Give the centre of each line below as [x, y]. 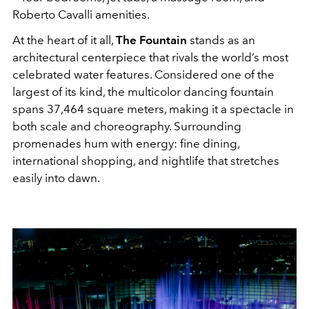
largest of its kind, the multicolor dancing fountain [143, 92]
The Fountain [153, 40]
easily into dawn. [56, 178]
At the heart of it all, [64, 40]
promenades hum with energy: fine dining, [126, 144]
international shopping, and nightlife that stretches [146, 161]
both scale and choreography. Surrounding [127, 127]
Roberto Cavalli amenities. [81, 15]
